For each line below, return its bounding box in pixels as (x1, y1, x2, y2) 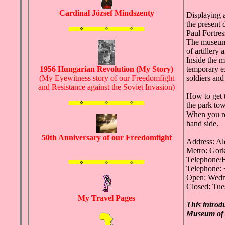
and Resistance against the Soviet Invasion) (38, 83, 175, 92)
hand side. (186, 119, 218, 128)
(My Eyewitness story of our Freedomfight (39, 74, 174, 83)
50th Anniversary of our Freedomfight (41, 133, 172, 142)
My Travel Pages (78, 194, 135, 203)
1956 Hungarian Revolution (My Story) (40, 65, 173, 74)
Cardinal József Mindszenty (59, 9, 154, 18)
